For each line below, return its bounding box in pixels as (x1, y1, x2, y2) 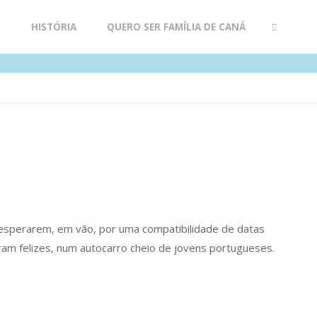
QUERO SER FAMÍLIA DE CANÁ (106, 21, 246, 33)
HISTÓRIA (30, 21, 76, 33)
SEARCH (264, 74, 301, 87)
